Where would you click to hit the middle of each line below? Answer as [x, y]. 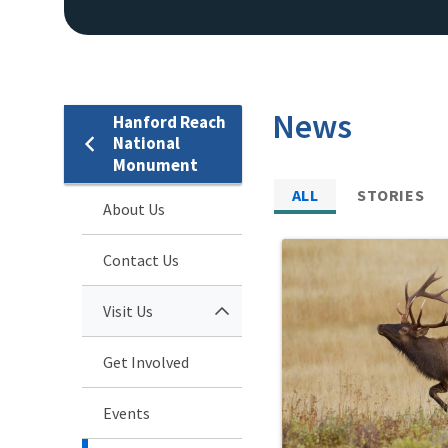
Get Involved [146, 361]
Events [126, 412]
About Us [134, 208]
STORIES [391, 194]
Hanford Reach [169, 121]
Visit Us [128, 310]
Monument [155, 164]
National [146, 142]
